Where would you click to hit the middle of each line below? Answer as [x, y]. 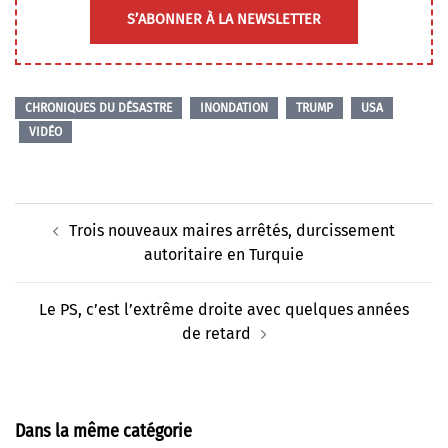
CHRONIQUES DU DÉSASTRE [98, 108]
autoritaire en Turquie [224, 255]
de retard [216, 334]
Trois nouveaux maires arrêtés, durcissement [232, 231]
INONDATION [234, 108]
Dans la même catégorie [103, 431]
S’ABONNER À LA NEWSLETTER [224, 20]
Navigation [63, 215]
